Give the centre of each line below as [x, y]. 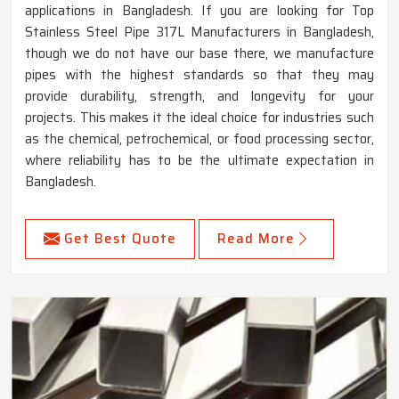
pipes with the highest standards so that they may [199, 75]
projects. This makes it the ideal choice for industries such [199, 118]
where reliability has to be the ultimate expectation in [199, 161]
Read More [256, 239]
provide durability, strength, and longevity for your [199, 97]
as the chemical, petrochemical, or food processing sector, [199, 139]
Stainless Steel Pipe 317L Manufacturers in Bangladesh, [199, 33]
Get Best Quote [120, 239]
